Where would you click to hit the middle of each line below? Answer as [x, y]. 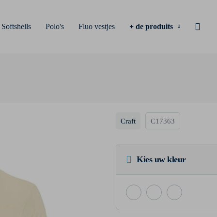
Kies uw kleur [161, 159]
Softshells [16, 26]
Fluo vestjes [97, 26]
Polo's [55, 26]
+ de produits [151, 26]
